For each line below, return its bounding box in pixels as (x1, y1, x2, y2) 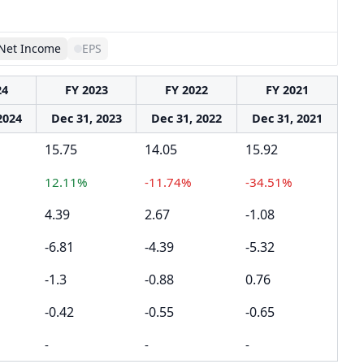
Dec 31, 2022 (151, 110, 222, 126)
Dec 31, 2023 (50, 110, 122, 126)
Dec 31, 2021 (252, 110, 323, 126)
